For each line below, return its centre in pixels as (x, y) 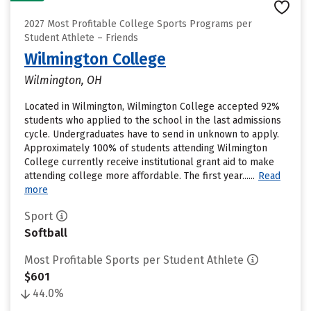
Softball (46, 233)
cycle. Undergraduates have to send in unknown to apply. (152, 134)
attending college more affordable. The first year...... (140, 176)
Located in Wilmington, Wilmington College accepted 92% (152, 107)
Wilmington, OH (63, 80)
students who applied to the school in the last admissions (153, 120)
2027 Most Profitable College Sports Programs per (138, 24)
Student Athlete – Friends (81, 38)
